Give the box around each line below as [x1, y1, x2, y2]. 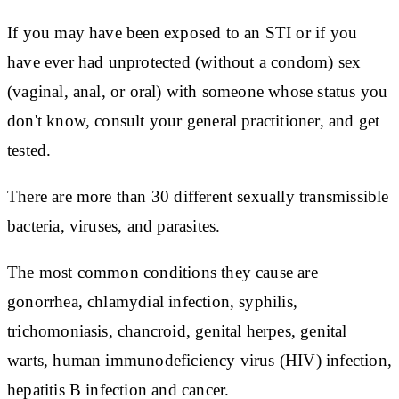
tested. [7, 140, 52, 159]
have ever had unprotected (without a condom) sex [7, 52, 362, 71]
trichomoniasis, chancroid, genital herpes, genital [7, 321, 347, 340]
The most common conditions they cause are [7, 262, 318, 281]
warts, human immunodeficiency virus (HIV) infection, [7, 350, 392, 370]
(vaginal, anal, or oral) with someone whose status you [7, 81, 388, 101]
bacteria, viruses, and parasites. [7, 216, 221, 235]
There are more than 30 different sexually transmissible [7, 186, 389, 206]
